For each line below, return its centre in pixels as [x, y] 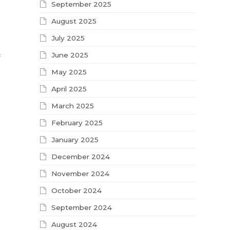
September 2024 [82, 208]
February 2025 [77, 123]
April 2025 [69, 89]
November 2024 [81, 174]
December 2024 [81, 157]
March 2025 [73, 106]
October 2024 [77, 191]
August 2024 [74, 225]
